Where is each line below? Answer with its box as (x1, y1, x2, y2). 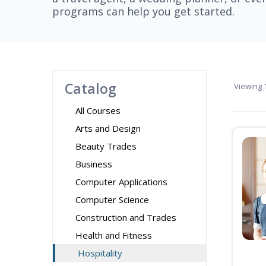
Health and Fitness (75, 229, 152, 241)
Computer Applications (75, 176, 167, 188)
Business (75, 158, 112, 170)
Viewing (234, 81, 262, 91)
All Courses (75, 104, 121, 116)
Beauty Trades (75, 140, 137, 152)
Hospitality (78, 247, 122, 259)
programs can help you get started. (52, 4, 235, 18)
